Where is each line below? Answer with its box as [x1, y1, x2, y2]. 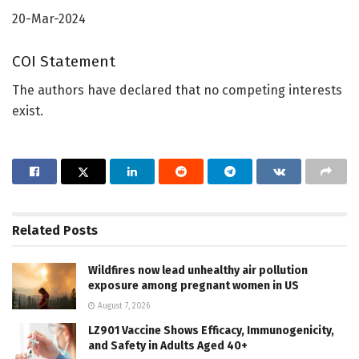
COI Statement [12, 51, 115, 71]
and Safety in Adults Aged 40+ [88, 339, 248, 353]
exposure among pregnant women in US [88, 279, 299, 293]
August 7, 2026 [95, 301, 150, 312]
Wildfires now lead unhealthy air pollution [88, 264, 308, 278]
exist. [12, 103, 43, 119]
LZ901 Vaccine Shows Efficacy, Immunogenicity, [88, 324, 334, 338]
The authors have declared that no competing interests [12, 83, 342, 99]
